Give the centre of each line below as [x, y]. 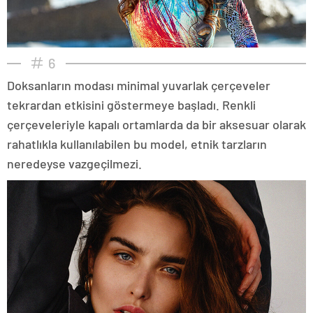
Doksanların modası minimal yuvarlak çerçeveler [139, 85]
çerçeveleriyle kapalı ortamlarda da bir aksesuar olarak [156, 124]
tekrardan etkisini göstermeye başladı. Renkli [131, 104]
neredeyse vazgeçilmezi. [74, 163]
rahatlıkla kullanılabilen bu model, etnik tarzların [137, 144]
